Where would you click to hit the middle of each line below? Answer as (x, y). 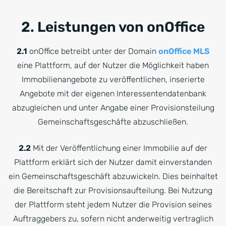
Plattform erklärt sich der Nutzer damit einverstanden (113, 162)
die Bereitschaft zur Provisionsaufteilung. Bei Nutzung (113, 190)
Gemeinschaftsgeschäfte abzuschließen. (113, 122)
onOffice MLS (184, 51)
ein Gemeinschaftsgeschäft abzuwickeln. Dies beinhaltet (113, 176)
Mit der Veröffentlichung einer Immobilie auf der (119, 148)
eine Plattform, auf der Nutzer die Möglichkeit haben (113, 65)
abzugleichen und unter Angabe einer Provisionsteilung (113, 108)
